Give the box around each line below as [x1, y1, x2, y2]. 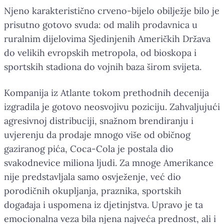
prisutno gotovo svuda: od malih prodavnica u [4, 18, 197, 30]
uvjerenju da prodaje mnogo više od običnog [4, 128, 190, 140]
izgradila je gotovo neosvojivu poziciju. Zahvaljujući [4, 100, 220, 112]
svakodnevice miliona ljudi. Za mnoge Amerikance [4, 156, 213, 168]
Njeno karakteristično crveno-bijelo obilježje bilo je [4, 4, 219, 16]
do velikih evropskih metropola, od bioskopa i [4, 46, 196, 58]
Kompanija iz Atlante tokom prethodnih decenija [4, 86, 209, 98]
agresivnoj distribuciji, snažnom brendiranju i [4, 114, 193, 126]
